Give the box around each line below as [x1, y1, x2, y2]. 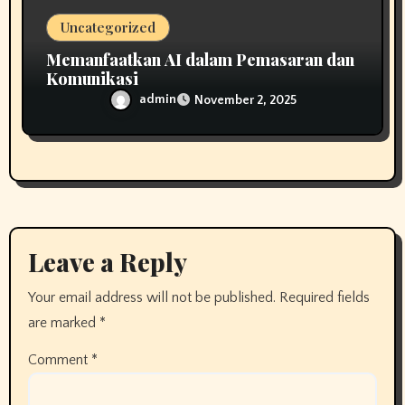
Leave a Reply [27, 245, 187, 279]
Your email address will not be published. [27, 288, 276, 306]
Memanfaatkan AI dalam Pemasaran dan [46, 48, 355, 71]
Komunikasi [46, 67, 139, 89]
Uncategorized [61, 17, 156, 36]
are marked [27, 314, 99, 331]
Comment [27, 351, 91, 368]
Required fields [278, 288, 370, 306]
